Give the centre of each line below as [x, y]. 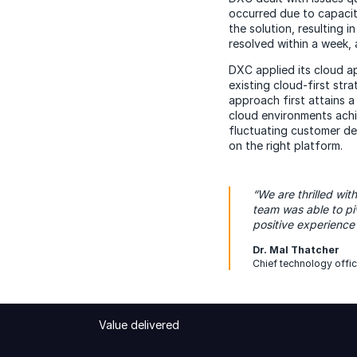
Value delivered [139, 324]
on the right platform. [286, 145]
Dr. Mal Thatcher [296, 249]
